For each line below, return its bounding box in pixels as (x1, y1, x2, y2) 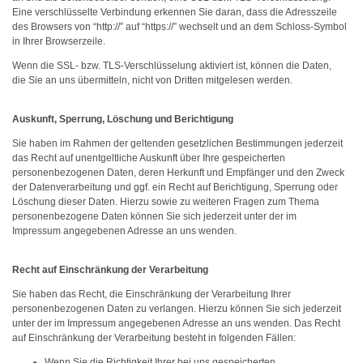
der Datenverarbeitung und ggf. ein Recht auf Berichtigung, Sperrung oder (12, 181, 338, 193)
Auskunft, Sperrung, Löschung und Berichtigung (12, 113, 233, 125)
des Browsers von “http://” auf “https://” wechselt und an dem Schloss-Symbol (12, 21, 347, 32)
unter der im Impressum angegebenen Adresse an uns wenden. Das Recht (12, 318, 340, 329)
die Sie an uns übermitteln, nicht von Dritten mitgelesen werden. (12, 75, 293, 86)
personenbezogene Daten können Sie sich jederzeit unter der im (12, 211, 297, 222)
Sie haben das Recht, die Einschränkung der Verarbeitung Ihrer (12, 288, 291, 300)
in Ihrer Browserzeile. (12, 36, 105, 47)
